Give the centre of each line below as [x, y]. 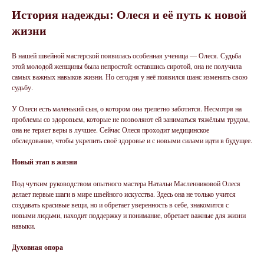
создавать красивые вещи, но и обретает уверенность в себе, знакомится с [120, 204]
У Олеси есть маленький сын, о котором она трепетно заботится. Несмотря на [127, 108]
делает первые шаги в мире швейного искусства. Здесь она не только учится [124, 194]
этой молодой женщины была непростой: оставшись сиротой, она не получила [127, 66]
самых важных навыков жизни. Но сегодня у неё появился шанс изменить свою [130, 77]
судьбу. [22, 87]
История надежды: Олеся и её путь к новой [129, 14]
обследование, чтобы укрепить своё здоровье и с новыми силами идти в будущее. [132, 140]
